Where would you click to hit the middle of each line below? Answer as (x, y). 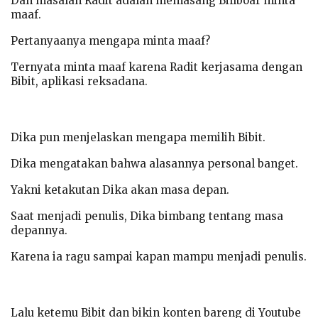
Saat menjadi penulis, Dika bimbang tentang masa (147, 216)
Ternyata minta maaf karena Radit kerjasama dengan (157, 67)
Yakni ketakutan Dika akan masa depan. (120, 190)
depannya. (39, 230)
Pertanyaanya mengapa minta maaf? (110, 40)
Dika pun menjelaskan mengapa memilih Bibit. (138, 137)
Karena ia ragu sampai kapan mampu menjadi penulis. (159, 256)
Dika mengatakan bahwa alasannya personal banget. (154, 163)
